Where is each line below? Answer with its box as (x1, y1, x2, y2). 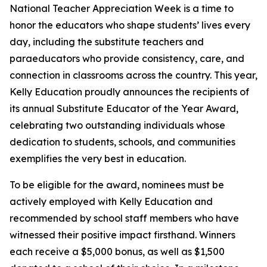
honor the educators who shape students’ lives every (10, 19, 250, 32)
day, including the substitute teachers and (10, 36, 204, 48)
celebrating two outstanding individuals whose (10, 119, 225, 132)
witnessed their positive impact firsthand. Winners (10, 229, 235, 241)
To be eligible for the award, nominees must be (10, 179, 224, 191)
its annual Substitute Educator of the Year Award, (10, 103, 238, 115)
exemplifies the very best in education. (10, 153, 186, 165)
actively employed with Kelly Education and (10, 195, 213, 208)
